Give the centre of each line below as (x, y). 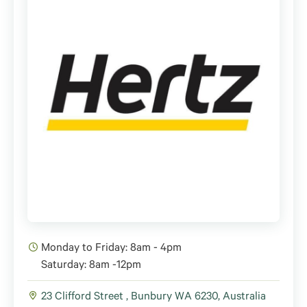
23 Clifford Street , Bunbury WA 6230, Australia (153, 297)
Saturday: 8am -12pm (91, 266)
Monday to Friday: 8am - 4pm (111, 249)
